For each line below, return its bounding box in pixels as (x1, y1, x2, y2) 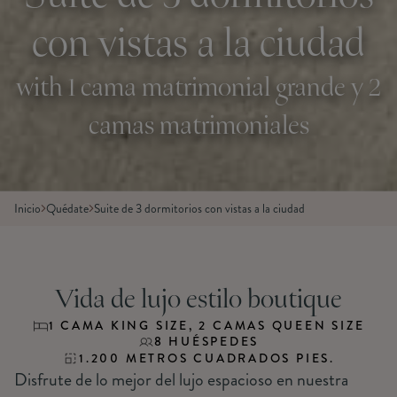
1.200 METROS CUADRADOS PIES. (79, 349, 335, 367)
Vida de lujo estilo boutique (55, 284, 342, 318)
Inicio (13, 199, 41, 217)
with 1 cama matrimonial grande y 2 (16, 72, 381, 106)
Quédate (45, 199, 89, 217)
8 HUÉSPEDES (153, 333, 260, 351)
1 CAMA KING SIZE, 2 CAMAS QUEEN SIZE (48, 317, 365, 335)
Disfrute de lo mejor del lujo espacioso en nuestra (13, 367, 348, 393)
